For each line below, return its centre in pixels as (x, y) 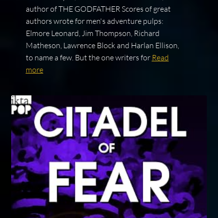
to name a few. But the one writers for (89, 58)
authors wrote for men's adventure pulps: (94, 21)
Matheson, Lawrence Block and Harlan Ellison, (102, 45)
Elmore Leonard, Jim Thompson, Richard (92, 33)
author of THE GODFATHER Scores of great (98, 9)
